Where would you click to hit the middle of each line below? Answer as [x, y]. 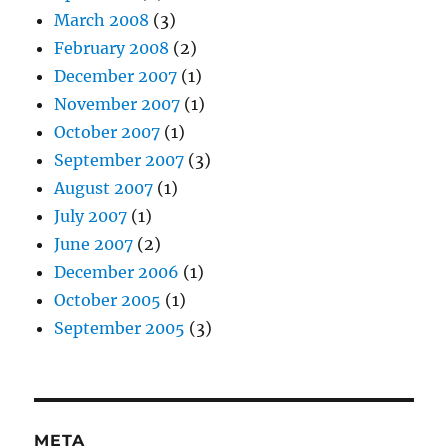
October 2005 [108, 300]
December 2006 [117, 272]
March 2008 [102, 20]
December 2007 [116, 76]
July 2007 [91, 216]
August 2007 [104, 188]
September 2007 [119, 160]
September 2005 [120, 328]
